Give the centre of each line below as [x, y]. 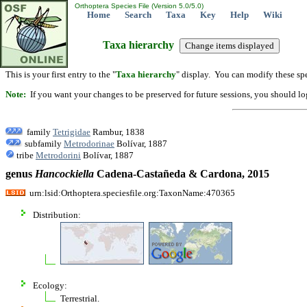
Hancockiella [64, 174]
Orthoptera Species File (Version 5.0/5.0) [138, 6]
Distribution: [57, 214]
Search [138, 15]
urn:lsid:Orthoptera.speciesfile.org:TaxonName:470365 [130, 193]
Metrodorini [58, 155]
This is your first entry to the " [61, 74]
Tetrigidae [72, 132]
